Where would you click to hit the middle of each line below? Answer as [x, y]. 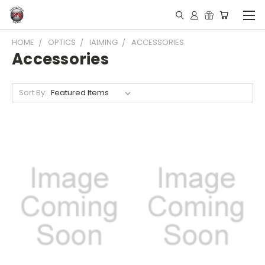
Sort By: [33, 93]
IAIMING [104, 42]
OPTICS [62, 42]
